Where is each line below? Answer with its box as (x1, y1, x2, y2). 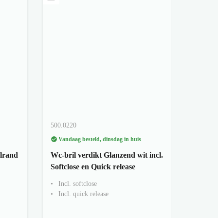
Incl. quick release (58, 190, 109, 198)
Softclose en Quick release (50, 162, 135, 171)
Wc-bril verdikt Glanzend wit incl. (50, 150, 163, 159)
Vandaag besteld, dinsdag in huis (58, 135, 141, 143)
